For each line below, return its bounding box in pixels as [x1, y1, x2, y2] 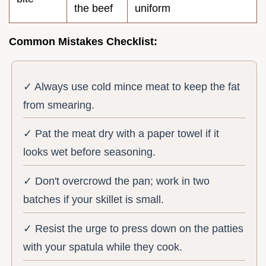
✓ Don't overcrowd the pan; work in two [23, 175, 210, 188]
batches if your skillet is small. [23, 194, 164, 206]
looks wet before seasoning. [23, 146, 156, 159]
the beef [74, 2, 113, 15]
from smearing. [23, 99, 95, 111]
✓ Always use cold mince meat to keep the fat [23, 80, 240, 93]
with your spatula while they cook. [23, 240, 183, 253]
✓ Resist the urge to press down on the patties [23, 222, 244, 235]
